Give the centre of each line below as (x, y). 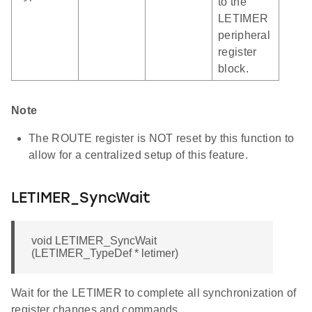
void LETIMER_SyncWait (94, 241)
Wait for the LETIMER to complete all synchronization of (154, 293)
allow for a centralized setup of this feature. (138, 155)
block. (233, 69)
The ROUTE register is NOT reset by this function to (162, 139)
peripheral (244, 36)
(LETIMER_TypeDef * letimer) (105, 253)
